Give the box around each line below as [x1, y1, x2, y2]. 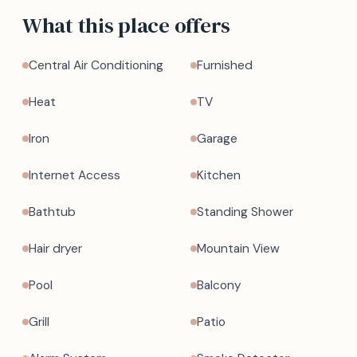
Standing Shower [197, 204, 293, 220]
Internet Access [29, 167, 120, 183]
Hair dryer [29, 241, 82, 257]
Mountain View [197, 241, 280, 257]
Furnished [197, 57, 253, 73]
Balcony [197, 277, 241, 293]
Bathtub [29, 204, 76, 220]
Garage [197, 131, 237, 147]
